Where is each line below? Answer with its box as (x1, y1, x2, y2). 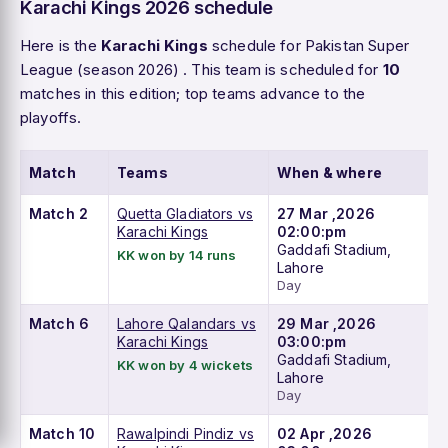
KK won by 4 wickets (117, 357, 253, 374)
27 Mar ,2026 (277, 205, 375, 223)
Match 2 (29, 205, 89, 223)
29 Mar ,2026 (277, 315, 376, 333)
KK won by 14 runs (117, 247, 237, 264)
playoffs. (20, 108, 82, 128)
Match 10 (29, 425, 96, 443)
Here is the (20, 36, 101, 56)
